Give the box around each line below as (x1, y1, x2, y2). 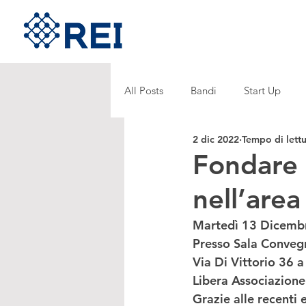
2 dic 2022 (193, 133, 239, 145)
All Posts (124, 83, 163, 97)
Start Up (244, 83, 281, 97)
